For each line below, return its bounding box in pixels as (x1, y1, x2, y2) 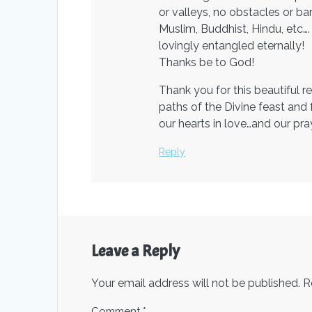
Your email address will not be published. (91, 276, 301, 290)
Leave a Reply (91, 240, 180, 261)
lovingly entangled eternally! (159, 38, 305, 52)
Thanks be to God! (159, 55, 255, 69)
